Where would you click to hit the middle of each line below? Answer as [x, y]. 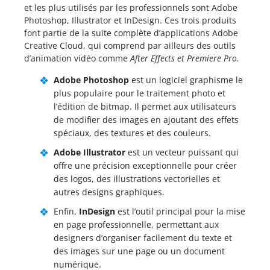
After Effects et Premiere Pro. [185, 58]
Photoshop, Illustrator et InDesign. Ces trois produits [130, 20]
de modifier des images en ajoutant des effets [146, 120]
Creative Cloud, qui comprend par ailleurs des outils [130, 46]
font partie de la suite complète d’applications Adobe [131, 33]
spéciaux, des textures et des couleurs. [132, 133]
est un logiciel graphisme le [186, 80]
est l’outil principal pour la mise [180, 211]
